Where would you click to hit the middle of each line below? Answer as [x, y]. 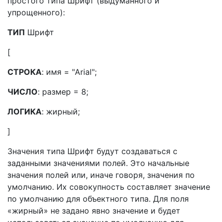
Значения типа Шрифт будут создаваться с [92, 151]
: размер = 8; [63, 92]
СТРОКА [25, 72]
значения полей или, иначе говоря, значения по [101, 175]
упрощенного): [36, 12]
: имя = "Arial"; [69, 72]
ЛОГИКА [25, 111]
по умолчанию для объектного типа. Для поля [98, 199]
